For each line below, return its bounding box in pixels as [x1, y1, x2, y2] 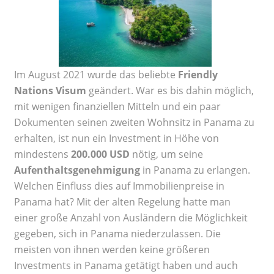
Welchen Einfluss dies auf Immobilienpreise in [14, 179, 224, 193]
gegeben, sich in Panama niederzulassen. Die [14, 226, 221, 240]
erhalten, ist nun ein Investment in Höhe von [14, 131, 219, 145]
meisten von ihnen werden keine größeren [14, 242, 210, 256]
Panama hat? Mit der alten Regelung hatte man [14, 194, 231, 209]
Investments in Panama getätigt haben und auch [14, 258, 238, 272]
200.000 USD [71, 147, 130, 161]
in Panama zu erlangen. [140, 163, 250, 177]
